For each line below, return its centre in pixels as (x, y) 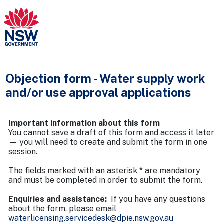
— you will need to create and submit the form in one (108, 142)
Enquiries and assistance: (58, 199)
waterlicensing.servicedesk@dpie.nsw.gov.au (91, 218)
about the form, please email (62, 209)
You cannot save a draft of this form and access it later (111, 133)
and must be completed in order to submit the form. (105, 180)
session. (23, 152)
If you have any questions (156, 199)
